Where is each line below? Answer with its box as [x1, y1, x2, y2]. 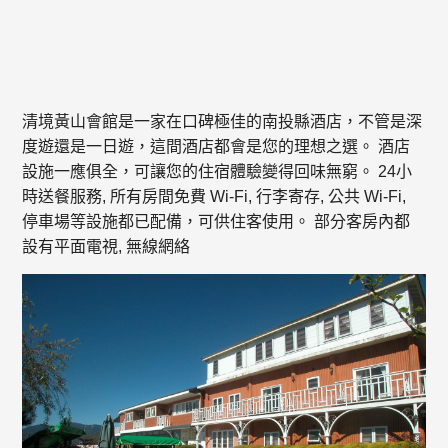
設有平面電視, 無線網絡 [22, 237, 191, 255]
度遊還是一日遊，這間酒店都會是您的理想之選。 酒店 [22, 137, 411, 155]
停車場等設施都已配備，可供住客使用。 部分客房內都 [22, 212, 411, 230]
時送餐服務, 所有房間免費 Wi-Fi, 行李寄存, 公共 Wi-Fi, [22, 187, 407, 205]
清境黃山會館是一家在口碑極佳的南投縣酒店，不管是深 [22, 112, 423, 130]
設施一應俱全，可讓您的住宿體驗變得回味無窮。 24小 [22, 162, 413, 180]
